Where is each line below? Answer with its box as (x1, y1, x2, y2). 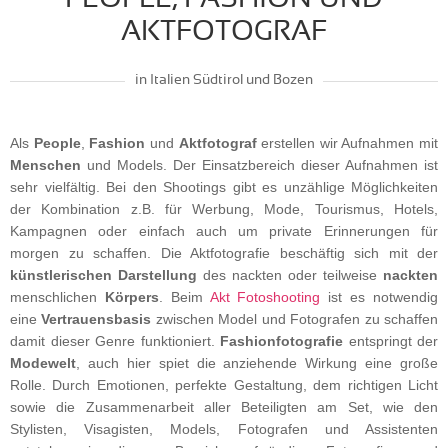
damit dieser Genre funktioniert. (10, 332, 220, 349)
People (33, 134, 81, 151)
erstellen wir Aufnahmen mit (256, 134, 438, 151)
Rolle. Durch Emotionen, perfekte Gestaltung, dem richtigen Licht (10, 376, 438, 393)
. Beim (158, 288, 210, 305)
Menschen (10, 156, 81, 173)
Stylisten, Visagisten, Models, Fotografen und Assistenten (10, 420, 438, 437)
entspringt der (343, 332, 438, 349)
